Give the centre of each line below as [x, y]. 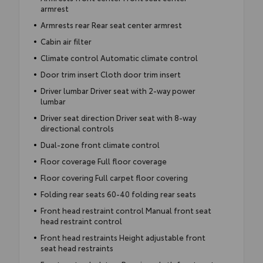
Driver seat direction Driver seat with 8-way [118, 117]
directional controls [77, 128]
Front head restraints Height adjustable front [123, 237]
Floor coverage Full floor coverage [103, 161]
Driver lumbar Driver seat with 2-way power [118, 90]
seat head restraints [77, 247]
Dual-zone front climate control [100, 144]
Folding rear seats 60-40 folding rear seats [118, 193]
